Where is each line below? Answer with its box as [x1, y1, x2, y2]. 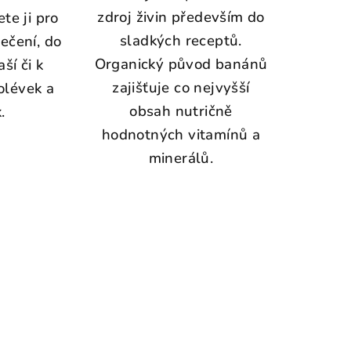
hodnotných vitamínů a [101, 125, 261, 146]
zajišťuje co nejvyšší [112, 78, 250, 99]
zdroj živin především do [97, 7, 265, 28]
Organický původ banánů [94, 54, 268, 75]
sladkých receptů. [120, 31, 242, 52]
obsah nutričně [129, 101, 233, 122]
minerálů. [148, 148, 214, 169]
